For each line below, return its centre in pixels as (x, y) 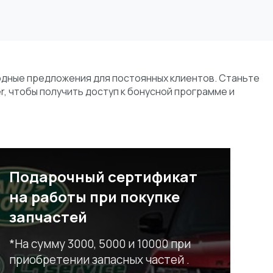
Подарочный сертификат (103, 177)
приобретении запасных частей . (99, 260)
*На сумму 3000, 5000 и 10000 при (100, 244)
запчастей (48, 217)
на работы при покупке (94, 197)
